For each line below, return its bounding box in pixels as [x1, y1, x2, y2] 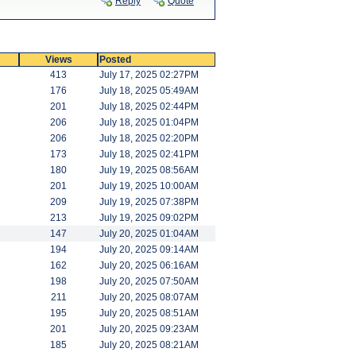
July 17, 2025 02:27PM [99, 69, 199, 80]
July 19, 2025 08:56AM [99, 164, 199, 176]
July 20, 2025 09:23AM [99, 323, 199, 335]
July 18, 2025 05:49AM [99, 85, 199, 96]
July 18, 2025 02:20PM [99, 133, 199, 144]
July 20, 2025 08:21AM [99, 339, 199, 350]
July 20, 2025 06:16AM [99, 260, 199, 271]
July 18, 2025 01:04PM [99, 117, 199, 128]
